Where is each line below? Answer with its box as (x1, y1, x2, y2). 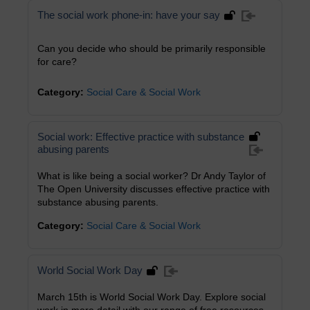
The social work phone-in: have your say (37, 9, 220, 21)
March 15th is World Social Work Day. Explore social (37, 291, 266, 302)
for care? (37, 56, 77, 67)
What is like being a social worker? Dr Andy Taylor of (37, 170, 266, 181)
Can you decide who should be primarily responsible (37, 43, 266, 54)
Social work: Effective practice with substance (37, 131, 244, 143)
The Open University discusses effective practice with (37, 183, 270, 194)
